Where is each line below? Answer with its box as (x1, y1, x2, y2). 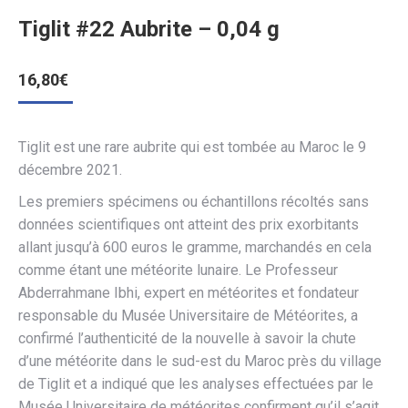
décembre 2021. (18, 161, 122, 178)
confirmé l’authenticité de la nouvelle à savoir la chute (18, 330, 356, 347)
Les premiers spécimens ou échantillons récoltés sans (18, 193, 369, 210)
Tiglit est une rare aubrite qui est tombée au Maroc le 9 (18, 138, 366, 156)
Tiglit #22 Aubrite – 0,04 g (18, 16, 280, 42)
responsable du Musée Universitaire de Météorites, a (18, 307, 358, 324)
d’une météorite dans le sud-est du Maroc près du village (18, 352, 382, 370)
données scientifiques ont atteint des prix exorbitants (18, 216, 359, 233)
